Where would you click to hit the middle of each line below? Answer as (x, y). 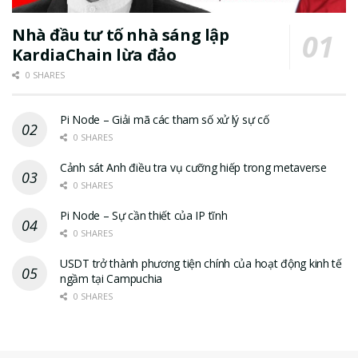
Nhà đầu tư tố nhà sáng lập (121, 35)
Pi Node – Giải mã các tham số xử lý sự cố (165, 120)
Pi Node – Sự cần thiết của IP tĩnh (144, 216)
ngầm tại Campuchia (111, 279)
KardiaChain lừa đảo (94, 55)
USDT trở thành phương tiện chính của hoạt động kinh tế (201, 264)
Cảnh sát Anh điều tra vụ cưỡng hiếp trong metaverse (193, 168)
